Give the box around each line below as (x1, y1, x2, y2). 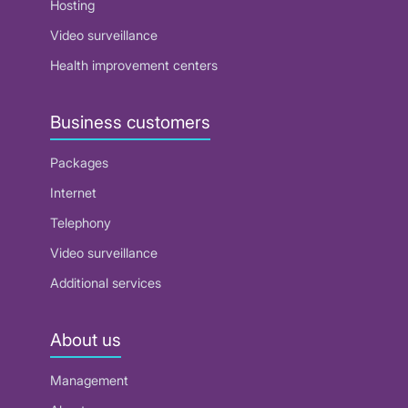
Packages (50, 154, 108, 170)
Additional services (50, 274, 161, 291)
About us (50, 328, 121, 351)
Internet (50, 184, 97, 200)
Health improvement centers (50, 56, 218, 73)
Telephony (50, 214, 111, 230)
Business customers (50, 110, 210, 133)
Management (50, 372, 128, 389)
